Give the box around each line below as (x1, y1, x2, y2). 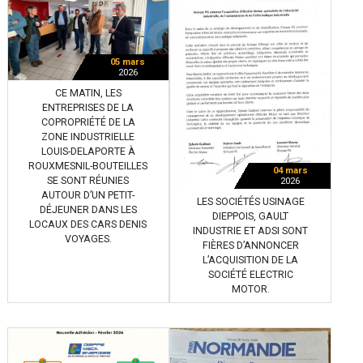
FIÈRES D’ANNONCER (202, 239, 299, 251)
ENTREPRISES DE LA (42, 102, 135, 114)
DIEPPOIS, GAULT (212, 210, 288, 222)
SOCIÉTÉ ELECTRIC (207, 268, 293, 280)
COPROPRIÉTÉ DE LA (41, 117, 135, 129)
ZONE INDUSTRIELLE (41, 131, 135, 143)
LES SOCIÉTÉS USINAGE (196, 195, 305, 207)
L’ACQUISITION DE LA (203, 254, 298, 266)
